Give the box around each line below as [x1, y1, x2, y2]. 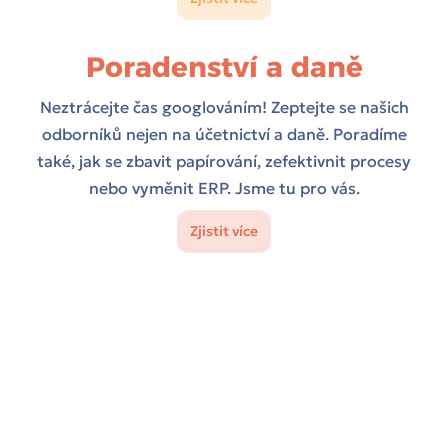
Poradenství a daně [85, 50, 363, 85]
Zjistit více [190, 222, 258, 241]
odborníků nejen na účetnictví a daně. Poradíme [41, 124, 407, 145]
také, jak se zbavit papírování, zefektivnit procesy [37, 151, 411, 172]
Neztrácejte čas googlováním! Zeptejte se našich [39, 97, 409, 118]
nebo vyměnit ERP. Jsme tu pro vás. [88, 178, 360, 199]
